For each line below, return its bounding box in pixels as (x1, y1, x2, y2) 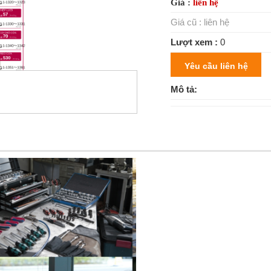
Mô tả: (171, 84, 198, 94)
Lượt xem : (171, 37, 218, 47)
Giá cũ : (171, 17, 204, 27)
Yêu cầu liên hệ (184, 61, 248, 71)
